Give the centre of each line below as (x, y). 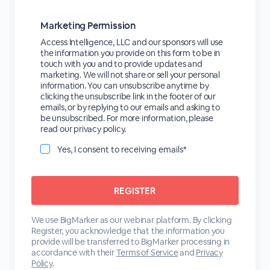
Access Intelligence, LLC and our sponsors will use (131, 42)
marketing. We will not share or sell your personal (130, 75)
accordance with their (74, 253)
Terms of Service (147, 253)
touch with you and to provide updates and (121, 64)
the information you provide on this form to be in (130, 53)
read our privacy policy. (83, 129)
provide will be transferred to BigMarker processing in (130, 242)
